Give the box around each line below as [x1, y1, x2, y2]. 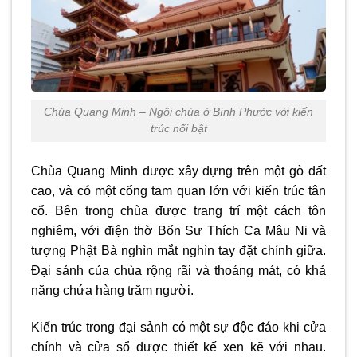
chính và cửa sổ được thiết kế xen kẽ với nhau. [31, 339, 326, 354]
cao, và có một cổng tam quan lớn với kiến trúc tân [31, 184, 326, 198]
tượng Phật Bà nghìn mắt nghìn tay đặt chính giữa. [31, 244, 326, 258]
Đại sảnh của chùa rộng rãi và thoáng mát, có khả [31, 264, 326, 278]
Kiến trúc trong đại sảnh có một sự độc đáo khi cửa [31, 320, 326, 334]
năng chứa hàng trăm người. [31, 284, 194, 298]
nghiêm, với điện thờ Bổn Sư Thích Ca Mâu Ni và [31, 224, 326, 238]
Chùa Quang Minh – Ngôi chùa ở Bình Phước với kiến [44, 105, 313, 119]
